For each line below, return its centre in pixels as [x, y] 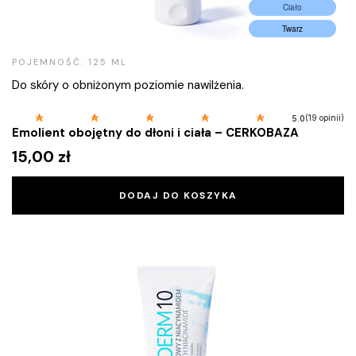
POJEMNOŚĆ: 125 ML [70, 62]
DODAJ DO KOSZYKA [178, 196]
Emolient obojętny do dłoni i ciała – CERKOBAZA [155, 133]
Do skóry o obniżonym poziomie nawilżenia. [128, 85]
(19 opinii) [325, 118]
